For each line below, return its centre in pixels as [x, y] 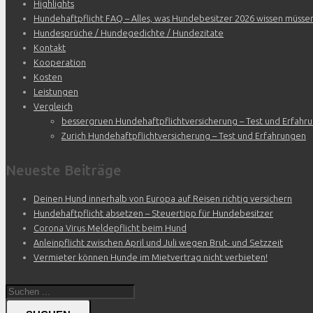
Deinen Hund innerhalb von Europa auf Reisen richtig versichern [163, 199]
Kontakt [50, 48]
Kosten [48, 77]
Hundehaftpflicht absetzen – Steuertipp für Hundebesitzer [153, 213]
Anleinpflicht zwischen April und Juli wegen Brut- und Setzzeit [158, 243]
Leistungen [56, 92]
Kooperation [60, 63]
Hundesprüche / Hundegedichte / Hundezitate [129, 33]
